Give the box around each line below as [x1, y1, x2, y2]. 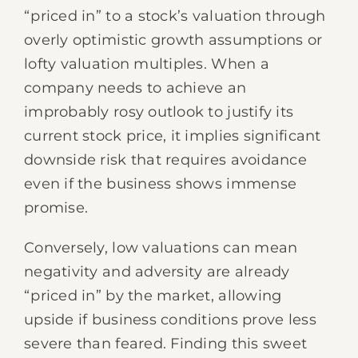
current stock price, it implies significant [24, 127, 321, 145]
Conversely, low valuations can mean [24, 239, 298, 257]
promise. [24, 199, 89, 217]
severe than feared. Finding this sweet [24, 335, 308, 352]
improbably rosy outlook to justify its [24, 103, 294, 121]
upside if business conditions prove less [24, 311, 316, 328]
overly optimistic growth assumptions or [24, 31, 323, 49]
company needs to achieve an [24, 79, 247, 97]
